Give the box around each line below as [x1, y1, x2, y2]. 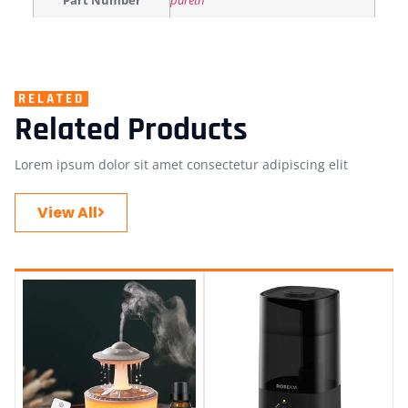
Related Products [15, 108, 248, 150]
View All [37, 201, 97, 223]
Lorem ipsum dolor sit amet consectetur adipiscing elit [15, 155, 348, 173]
